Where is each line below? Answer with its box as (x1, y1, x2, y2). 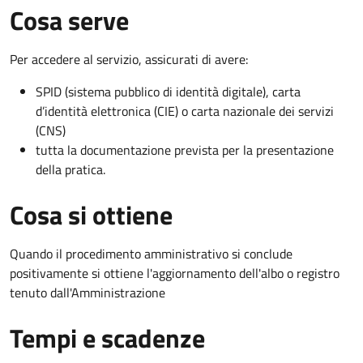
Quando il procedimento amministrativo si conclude (10, 243, 293, 263)
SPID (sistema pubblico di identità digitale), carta (36, 81, 301, 101)
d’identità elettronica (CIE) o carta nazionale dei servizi (36, 100, 334, 121)
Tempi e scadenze (10, 318, 205, 357)
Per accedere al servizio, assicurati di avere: (10, 49, 248, 69)
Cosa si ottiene (10, 194, 173, 234)
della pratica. (36, 159, 105, 179)
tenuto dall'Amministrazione (10, 282, 165, 302)
